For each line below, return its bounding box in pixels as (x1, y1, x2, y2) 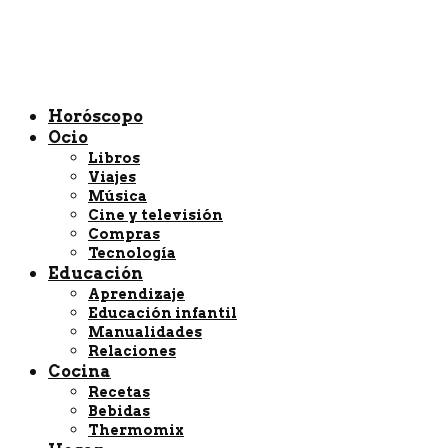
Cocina (48, 362, 111, 381)
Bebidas (88, 403, 150, 419)
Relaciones (88, 343, 176, 359)
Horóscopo (48, 107, 143, 126)
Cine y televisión (88, 207, 223, 223)
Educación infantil (88, 305, 237, 321)
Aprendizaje (88, 286, 185, 302)
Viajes (88, 169, 136, 185)
